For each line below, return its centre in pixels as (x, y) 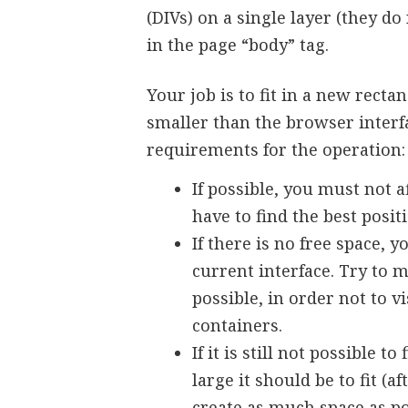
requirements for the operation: (276, 149)
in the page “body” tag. (238, 45)
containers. (238, 325)
